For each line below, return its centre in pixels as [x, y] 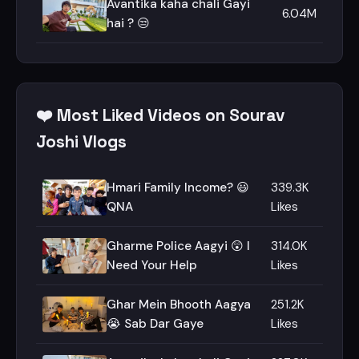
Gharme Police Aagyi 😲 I [178, 246]
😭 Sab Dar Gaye [155, 324]
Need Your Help [152, 265]
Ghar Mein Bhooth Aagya [179, 305]
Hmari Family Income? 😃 [178, 188]
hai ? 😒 [128, 23]
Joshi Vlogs [81, 142]
